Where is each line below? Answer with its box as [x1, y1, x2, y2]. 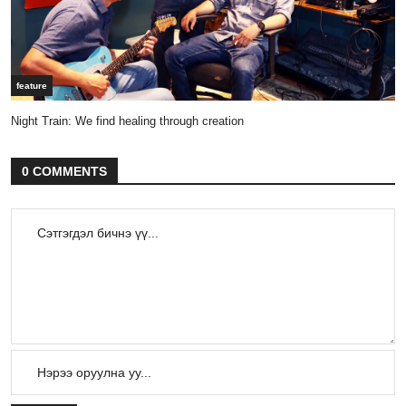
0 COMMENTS [22, 164, 107, 179]
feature [16, 81, 47, 92]
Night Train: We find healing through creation [11, 114, 247, 129]
